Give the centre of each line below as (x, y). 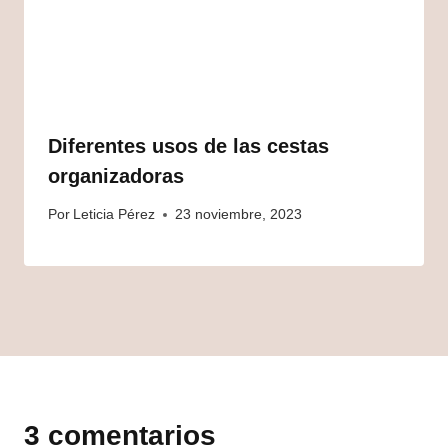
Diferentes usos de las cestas (188, 145)
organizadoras (116, 175)
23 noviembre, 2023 (239, 215)
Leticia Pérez (114, 215)
